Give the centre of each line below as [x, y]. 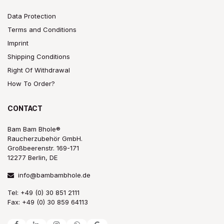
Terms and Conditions [42, 29]
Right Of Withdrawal [39, 70]
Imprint [18, 43]
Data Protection [32, 16]
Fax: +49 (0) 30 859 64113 [48, 202]
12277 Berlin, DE [32, 157]
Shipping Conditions [39, 56]
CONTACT [25, 108]
